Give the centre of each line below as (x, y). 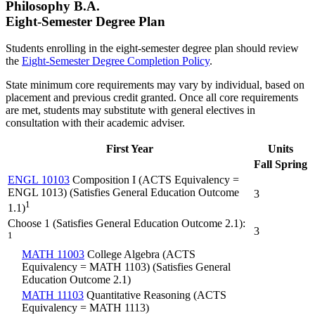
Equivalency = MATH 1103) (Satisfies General (126, 267)
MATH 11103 (53, 295)
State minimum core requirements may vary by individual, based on (155, 85)
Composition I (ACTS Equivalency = (154, 180)
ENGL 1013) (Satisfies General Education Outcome (123, 193)
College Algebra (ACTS (140, 255)
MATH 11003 (53, 255)
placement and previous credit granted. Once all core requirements (152, 98)
